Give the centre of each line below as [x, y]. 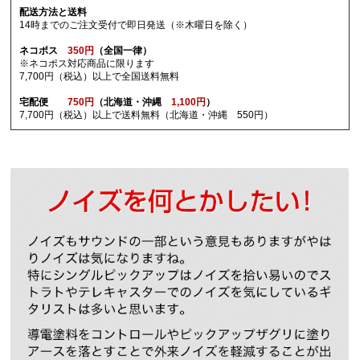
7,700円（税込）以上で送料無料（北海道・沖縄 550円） [147, 115]
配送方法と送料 [53, 12]
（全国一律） [123, 51]
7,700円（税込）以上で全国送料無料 [100, 77]
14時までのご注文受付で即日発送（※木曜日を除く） [136, 25]
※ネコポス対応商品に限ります [87, 64]
